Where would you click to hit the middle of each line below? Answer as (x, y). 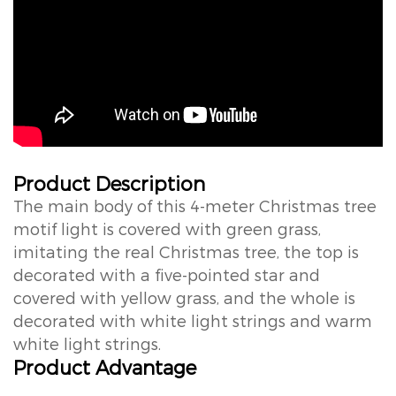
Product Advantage (105, 366)
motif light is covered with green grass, (167, 228)
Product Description (109, 183)
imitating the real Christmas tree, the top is (186, 251)
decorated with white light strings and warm (193, 320)
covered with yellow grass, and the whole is (184, 297)
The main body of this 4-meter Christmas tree (195, 205)
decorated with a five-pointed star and (167, 274)
